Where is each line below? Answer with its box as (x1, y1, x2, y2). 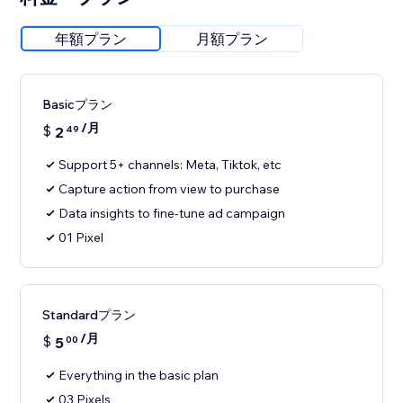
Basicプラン (42, 96, 113, 113)
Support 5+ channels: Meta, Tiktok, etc (58, 157, 282, 174)
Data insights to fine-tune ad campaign (58, 205, 286, 222)
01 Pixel (58, 229, 104, 246)
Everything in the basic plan (58, 367, 219, 384)
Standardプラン (42, 307, 137, 324)
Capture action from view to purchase (58, 181, 281, 198)
